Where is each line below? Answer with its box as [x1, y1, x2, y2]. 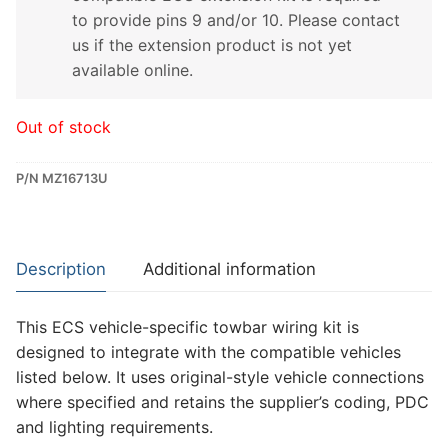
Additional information [143, 258, 316, 279]
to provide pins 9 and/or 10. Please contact [72, 9, 400, 30]
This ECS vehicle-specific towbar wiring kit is [16, 316, 359, 337]
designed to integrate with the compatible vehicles [16, 341, 401, 362]
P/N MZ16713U [16, 171, 107, 187]
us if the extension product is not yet [72, 34, 352, 55]
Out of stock [16, 116, 111, 137]
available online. [72, 59, 193, 80]
